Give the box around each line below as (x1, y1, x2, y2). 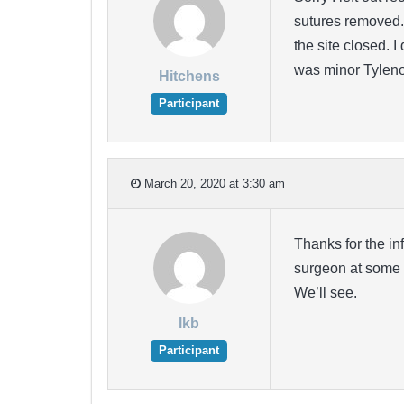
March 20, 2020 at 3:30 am (141, 176, 285, 190)
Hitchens (158, 69, 220, 85)
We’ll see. (293, 285, 357, 301)
